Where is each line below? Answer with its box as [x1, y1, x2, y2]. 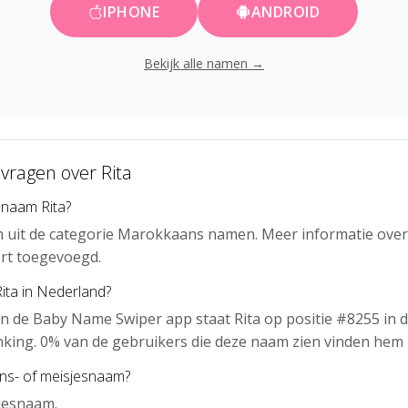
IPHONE [103, 2, 160, 23]
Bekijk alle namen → [144, 55, 264, 73]
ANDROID [250, 2, 321, 23]
